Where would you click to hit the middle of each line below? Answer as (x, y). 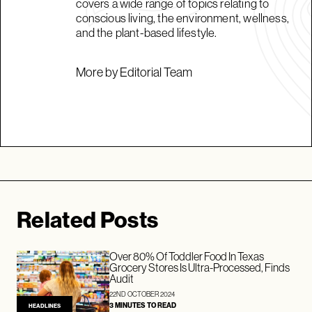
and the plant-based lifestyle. (147, 32)
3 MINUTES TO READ (143, 305)
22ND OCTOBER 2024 (142, 294)
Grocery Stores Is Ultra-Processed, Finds (200, 267)
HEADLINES (45, 306)
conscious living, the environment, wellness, (182, 18)
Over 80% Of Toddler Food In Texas (187, 256)
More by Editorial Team (134, 72)
